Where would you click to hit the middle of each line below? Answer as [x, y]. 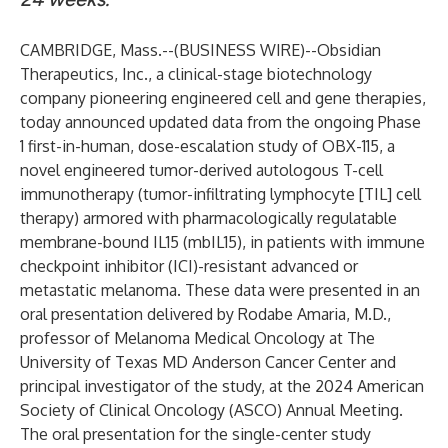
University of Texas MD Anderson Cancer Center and [208, 362]
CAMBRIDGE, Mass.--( [99, 50]
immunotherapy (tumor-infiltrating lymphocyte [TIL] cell [220, 194]
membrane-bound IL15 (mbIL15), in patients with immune [222, 242]
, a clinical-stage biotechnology [260, 74]
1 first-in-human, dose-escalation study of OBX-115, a [207, 146]
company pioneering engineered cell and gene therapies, [223, 98]
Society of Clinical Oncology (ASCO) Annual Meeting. [211, 410]
